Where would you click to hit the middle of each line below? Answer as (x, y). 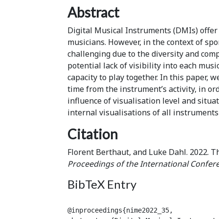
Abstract (93, 12)
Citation (93, 134)
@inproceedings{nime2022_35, (120, 210)
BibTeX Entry (102, 184)
